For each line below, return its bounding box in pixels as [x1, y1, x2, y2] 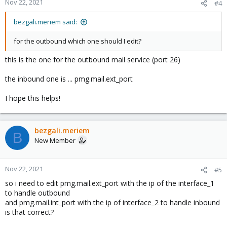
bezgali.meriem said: [14, 17, 77, 26]
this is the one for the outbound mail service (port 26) [5, 55, 180, 64]
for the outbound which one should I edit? [14, 36, 141, 46]
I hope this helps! [5, 93, 60, 103]
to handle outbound [5, 188, 70, 198]
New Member [34, 136, 75, 145]
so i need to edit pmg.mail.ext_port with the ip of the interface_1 [5, 178, 214, 188]
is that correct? [5, 207, 54, 217]
